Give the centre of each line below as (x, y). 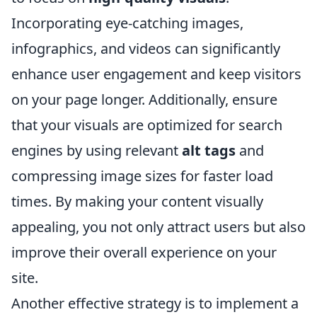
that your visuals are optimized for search (147, 125)
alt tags (209, 150)
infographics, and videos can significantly (146, 48)
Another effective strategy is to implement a (155, 303)
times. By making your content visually (137, 201)
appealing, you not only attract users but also (158, 226)
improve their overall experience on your (144, 252)
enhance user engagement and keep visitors (156, 74)
